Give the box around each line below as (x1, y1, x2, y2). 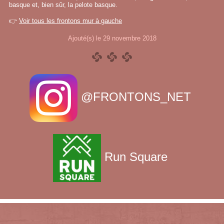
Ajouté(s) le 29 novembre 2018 (67, 34, 156, 42)
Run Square (101, 150, 171, 164)
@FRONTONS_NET (77, 90, 194, 104)
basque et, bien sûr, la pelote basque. (9, 1, 117, 8)
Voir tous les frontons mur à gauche (19, 17, 122, 24)
